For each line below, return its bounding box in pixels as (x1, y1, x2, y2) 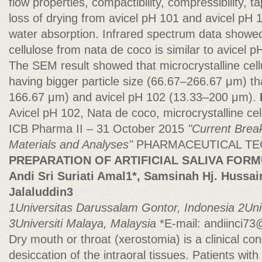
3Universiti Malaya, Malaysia (9, 217, 160, 230)
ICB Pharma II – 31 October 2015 (9, 122, 188, 135)
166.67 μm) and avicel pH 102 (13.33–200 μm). (9, 91, 260, 104)
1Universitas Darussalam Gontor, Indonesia (9, 201, 238, 214)
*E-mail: (160, 217, 204, 230)
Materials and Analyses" (9, 138, 136, 151)
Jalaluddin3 (9, 185, 73, 198)
